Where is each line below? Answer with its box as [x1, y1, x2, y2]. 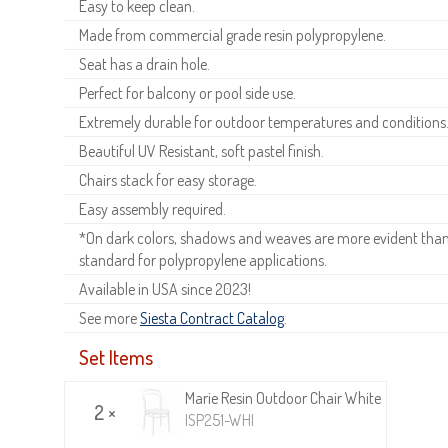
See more [79, 307, 140, 328]
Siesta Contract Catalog [140, 307, 284, 328]
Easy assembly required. [79, 198, 226, 219]
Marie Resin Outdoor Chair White [185, 387, 381, 408]
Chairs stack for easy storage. [79, 169, 257, 190]
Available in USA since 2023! [79, 278, 251, 299]
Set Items [79, 343, 153, 370]
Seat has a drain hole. [79, 53, 210, 74]
